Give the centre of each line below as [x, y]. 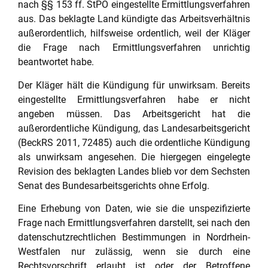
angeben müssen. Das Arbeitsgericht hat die [134, 114]
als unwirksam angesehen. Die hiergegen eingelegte [134, 157]
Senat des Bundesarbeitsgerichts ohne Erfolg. [114, 185]
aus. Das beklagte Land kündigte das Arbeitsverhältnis [134, 19]
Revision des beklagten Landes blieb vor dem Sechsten [134, 171]
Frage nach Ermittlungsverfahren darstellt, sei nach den [134, 223]
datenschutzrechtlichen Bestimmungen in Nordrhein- [134, 237]
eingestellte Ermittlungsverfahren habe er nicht [134, 99]
